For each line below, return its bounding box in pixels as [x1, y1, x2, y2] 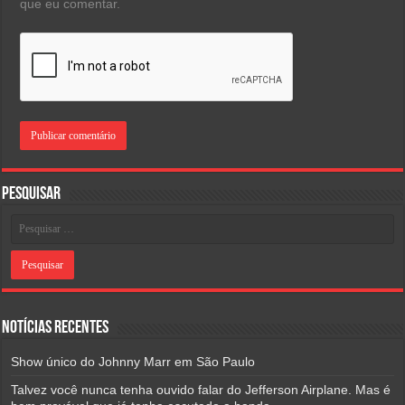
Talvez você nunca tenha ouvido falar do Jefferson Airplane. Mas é [11, 381, 391, 397]
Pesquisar [2, 184, 61, 203]
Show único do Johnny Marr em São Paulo [11, 353, 256, 369]
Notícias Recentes [2, 318, 109, 337]
